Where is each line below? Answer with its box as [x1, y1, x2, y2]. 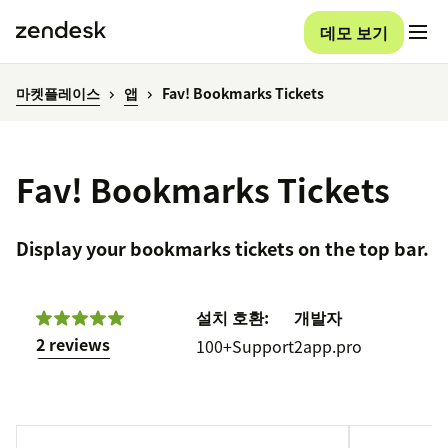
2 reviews [36, 332, 110, 357]
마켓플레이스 [16, 83, 100, 104]
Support [232, 334, 294, 359]
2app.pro [294, 334, 362, 359]
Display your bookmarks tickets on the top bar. [16, 235, 429, 263]
